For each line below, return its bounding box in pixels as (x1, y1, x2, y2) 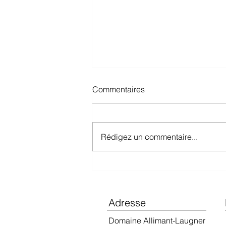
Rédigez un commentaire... (101, 131, 198, 142)
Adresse (108, 196, 146, 209)
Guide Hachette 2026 (104, 141, 191, 153)
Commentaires (92, 84, 145, 94)
